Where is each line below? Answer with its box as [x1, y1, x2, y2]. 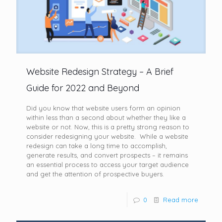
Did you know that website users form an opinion [26, 104, 180, 112]
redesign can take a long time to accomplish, [26, 141, 167, 150]
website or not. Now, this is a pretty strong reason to [26, 122, 189, 131]
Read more [163, 195, 198, 204]
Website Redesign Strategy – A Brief [26, 65, 173, 77]
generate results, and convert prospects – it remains [26, 151, 188, 159]
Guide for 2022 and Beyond [26, 82, 139, 94]
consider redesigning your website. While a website [26, 132, 188, 140]
